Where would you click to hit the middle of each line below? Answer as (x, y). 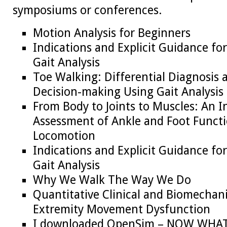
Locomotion (64, 136)
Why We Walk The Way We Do (112, 180)
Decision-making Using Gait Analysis (128, 92)
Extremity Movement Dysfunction (122, 210)
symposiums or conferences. (89, 10)
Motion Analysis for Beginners (112, 33)
